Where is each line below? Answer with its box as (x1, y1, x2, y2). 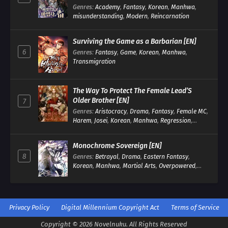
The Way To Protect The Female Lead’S (73, 86, 192, 95)
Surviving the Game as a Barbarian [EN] (73, 37, 196, 46)
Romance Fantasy (146, 125, 194, 133)
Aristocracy (95, 107, 127, 115)
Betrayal (95, 152, 119, 160)
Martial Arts (123, 161, 156, 169)
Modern (126, 12, 148, 20)
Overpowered (159, 161, 195, 169)
